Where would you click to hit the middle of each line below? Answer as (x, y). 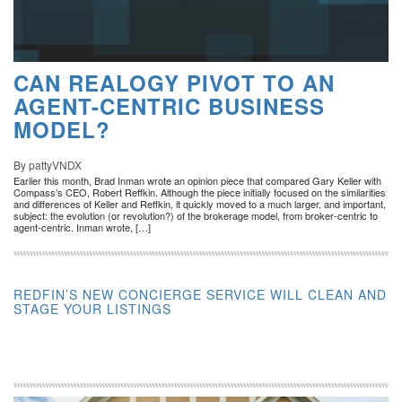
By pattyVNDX (48, 164)
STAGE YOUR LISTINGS (92, 308)
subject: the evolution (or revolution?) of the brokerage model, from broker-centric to (196, 215)
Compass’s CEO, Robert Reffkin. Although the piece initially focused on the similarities (200, 192)
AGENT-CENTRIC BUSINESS (169, 105)
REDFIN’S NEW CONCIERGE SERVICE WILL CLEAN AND (200, 294)
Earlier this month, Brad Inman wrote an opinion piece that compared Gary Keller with (197, 180)
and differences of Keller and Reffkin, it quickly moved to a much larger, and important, (200, 203)
